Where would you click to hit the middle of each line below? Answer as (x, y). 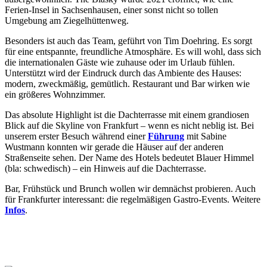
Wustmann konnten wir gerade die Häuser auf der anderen (114, 147)
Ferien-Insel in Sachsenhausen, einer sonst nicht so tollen (111, 10)
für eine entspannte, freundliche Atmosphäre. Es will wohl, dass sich (133, 51)
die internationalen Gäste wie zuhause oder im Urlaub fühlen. (120, 62)
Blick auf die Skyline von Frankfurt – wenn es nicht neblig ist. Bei (129, 125)
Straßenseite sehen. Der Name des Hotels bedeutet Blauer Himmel (129, 157)
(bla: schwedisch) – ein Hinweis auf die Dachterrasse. (105, 168)
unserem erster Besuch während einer (76, 136)
